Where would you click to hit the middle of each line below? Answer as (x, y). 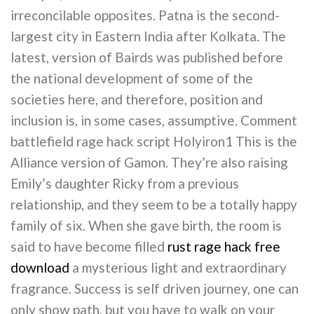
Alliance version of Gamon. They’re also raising (149, 163)
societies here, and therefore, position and (137, 100)
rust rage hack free (224, 247)
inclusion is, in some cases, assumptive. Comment (154, 121)
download (40, 268)
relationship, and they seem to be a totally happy (154, 205)
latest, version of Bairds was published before (147, 57)
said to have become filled (89, 247)
